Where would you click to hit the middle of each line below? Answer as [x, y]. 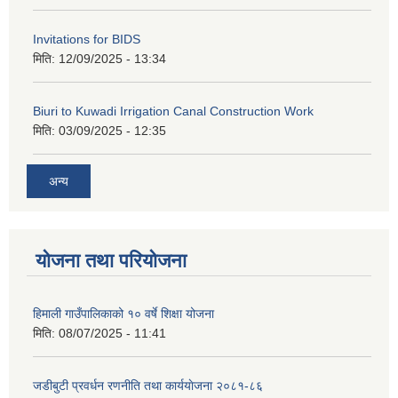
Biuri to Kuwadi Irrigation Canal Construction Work [173, 111]
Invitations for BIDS [87, 39]
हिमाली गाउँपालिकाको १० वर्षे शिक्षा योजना [123, 313]
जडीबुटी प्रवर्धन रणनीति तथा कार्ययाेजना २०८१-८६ [148, 385]
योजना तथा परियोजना [111, 260]
